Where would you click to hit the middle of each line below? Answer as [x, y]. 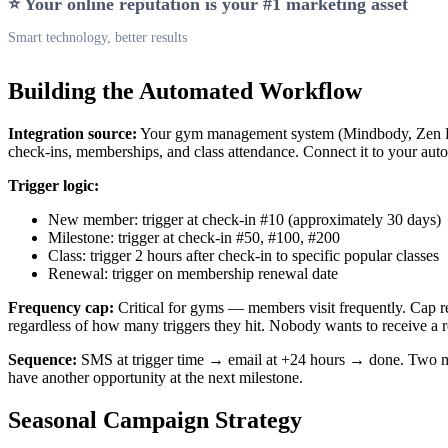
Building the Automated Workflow [185, 91]
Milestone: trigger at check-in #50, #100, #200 [194, 238]
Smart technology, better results [97, 37]
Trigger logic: [53, 186]
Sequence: [42, 360]
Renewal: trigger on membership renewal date [193, 274]
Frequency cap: [61, 308]
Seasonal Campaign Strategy [155, 420]
